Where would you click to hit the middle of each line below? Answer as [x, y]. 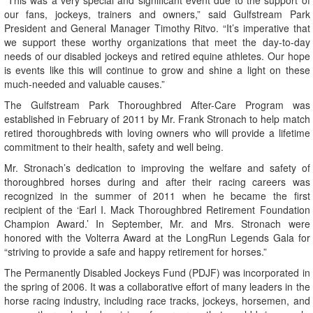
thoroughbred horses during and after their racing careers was [157, 182]
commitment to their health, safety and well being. [114, 147]
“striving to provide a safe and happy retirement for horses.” [136, 252]
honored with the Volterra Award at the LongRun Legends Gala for [157, 238]
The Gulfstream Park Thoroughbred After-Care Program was [157, 105]
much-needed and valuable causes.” [85, 84]
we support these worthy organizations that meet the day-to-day [157, 42]
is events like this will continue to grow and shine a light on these [157, 70]
